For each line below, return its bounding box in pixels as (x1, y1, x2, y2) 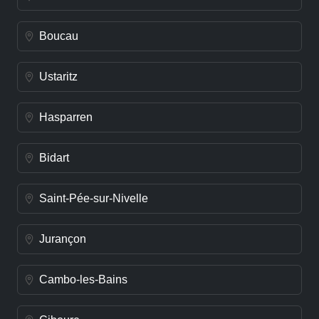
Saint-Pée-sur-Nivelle (39, 192, 148, 204)
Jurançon (39, 232, 86, 245)
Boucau (39, 29, 78, 42)
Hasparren (39, 110, 93, 123)
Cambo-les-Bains (39, 273, 127, 286)
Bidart (39, 151, 69, 164)
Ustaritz (39, 70, 78, 83)
